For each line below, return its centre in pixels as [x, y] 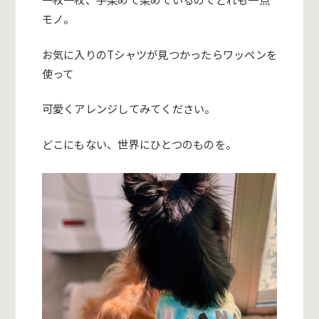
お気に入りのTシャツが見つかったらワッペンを [159, 54]
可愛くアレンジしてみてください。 [129, 109]
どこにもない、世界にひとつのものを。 [139, 144]
